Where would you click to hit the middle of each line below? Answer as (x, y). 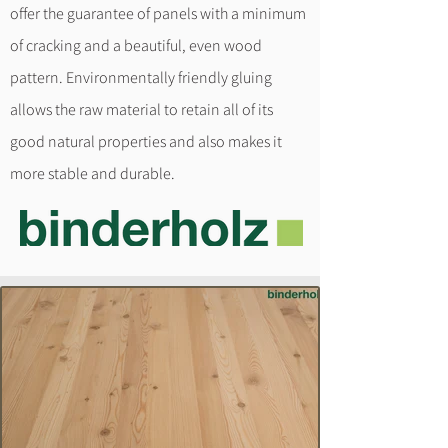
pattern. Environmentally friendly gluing (141, 77)
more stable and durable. (92, 173)
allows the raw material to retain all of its (141, 109)
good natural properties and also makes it (146, 141)
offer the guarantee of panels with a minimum (158, 13)
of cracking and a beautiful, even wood (136, 45)
